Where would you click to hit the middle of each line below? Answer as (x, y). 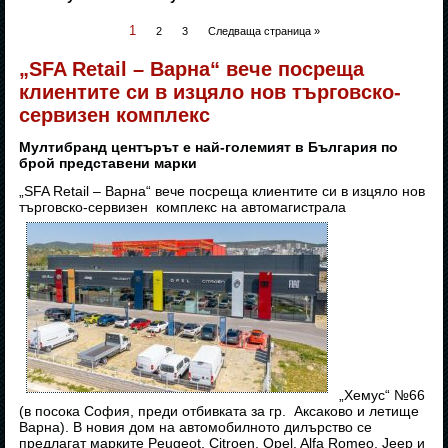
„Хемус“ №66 (380, 395)
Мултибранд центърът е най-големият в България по (209, 147)
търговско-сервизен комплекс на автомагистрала (183, 207)
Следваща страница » (263, 31)
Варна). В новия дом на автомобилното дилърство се (196, 427)
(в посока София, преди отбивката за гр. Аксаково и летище (219, 411)
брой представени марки (108, 163)
